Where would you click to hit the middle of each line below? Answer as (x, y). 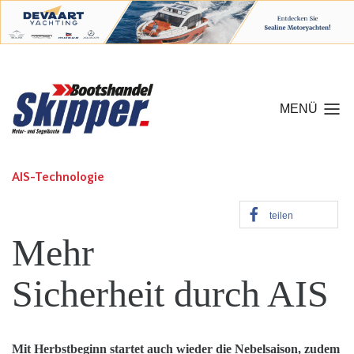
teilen (281, 216)
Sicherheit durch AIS (170, 294)
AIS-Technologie (58, 177)
